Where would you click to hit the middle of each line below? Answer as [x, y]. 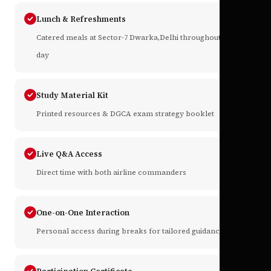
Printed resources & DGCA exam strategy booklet [125, 114]
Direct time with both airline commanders [111, 173]
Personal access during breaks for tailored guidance [130, 231]
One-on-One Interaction [83, 213]
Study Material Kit [72, 96]
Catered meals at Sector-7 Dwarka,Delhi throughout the [135, 38]
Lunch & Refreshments [81, 19]
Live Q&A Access [69, 154]
